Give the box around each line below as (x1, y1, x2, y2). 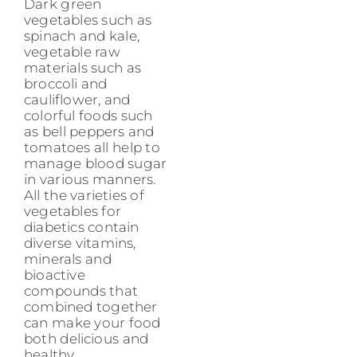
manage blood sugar (24, 155, 167, 172)
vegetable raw (24, 44, 120, 61)
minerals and (24, 251, 112, 268)
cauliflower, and (24, 92, 131, 108)
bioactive (24, 267, 85, 284)
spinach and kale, (24, 28, 139, 45)
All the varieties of (24, 187, 144, 204)
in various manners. (24, 171, 156, 188)
